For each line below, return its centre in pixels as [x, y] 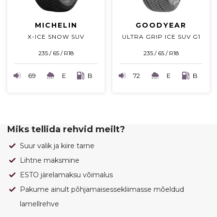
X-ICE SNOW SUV [56, 37]
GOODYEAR [161, 25]
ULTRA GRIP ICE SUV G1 [161, 37]
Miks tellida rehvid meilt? [66, 130]
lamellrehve [39, 204]
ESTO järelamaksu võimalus [66, 175]
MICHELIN [56, 25]
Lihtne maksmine [50, 161]
